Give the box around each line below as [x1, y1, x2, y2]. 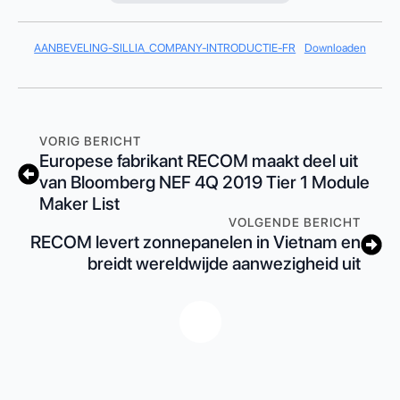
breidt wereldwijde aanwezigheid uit [87, 253, 361, 274]
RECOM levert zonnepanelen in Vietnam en [30, 231, 361, 253]
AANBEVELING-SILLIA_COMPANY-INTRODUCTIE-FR [34, 41, 296, 54]
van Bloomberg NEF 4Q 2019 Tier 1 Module [39, 171, 370, 193]
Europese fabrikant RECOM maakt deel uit [39, 150, 358, 171]
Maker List [39, 193, 120, 214]
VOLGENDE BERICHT [229, 215, 361, 229]
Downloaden [304, 41, 366, 54]
